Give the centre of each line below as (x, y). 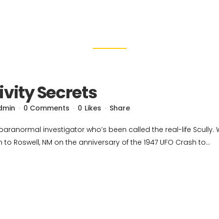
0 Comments (46, 108)
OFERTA (192, 17)
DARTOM (144, 17)
